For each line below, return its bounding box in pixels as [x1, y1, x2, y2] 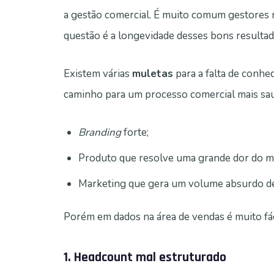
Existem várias [64, 67, 132, 81]
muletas [132, 67, 173, 81]
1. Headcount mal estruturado [64, 249, 226, 267]
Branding [78, 125, 121, 140]
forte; [121, 125, 149, 140]
